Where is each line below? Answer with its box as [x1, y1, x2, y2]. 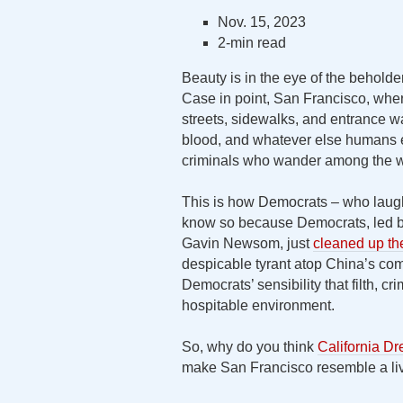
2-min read [218, 35, 286, 50]
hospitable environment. [182, 298, 335, 313]
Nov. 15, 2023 [218, 14, 306, 30]
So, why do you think [182, 339, 318, 354]
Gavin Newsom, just [182, 236, 313, 251]
